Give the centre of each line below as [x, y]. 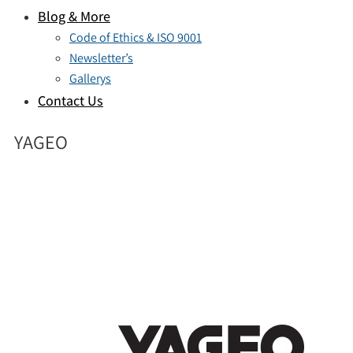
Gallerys [90, 78]
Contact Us [71, 100]
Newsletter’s [101, 58]
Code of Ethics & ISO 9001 [136, 37]
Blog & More [74, 16]
